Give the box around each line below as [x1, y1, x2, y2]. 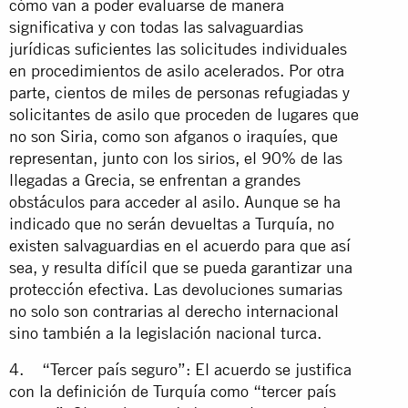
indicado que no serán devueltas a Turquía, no [9, 213, 334, 233]
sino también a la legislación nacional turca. [9, 322, 321, 342]
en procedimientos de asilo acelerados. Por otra [9, 60, 344, 80]
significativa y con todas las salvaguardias [9, 16, 303, 36]
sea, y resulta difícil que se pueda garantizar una [9, 257, 352, 277]
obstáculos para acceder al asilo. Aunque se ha [9, 191, 341, 211]
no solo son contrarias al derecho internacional [9, 301, 339, 321]
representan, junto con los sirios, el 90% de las [9, 148, 342, 168]
